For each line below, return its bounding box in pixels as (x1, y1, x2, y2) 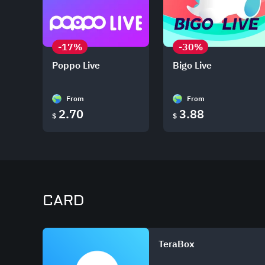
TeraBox (159, 238, 195, 250)
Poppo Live (52, 59, 100, 71)
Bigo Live (173, 59, 212, 71)
